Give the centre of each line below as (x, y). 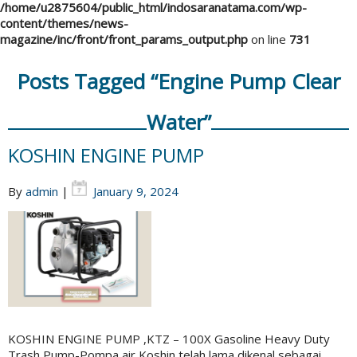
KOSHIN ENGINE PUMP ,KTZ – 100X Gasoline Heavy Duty (169, 339)
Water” (178, 122)
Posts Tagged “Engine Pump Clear (178, 82)
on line (269, 39)
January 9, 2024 (136, 192)
